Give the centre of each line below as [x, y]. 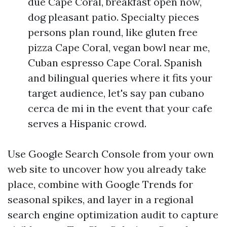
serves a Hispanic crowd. [87, 123]
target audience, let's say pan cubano [116, 93]
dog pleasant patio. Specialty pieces [113, 17]
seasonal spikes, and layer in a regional [101, 199]
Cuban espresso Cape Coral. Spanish [115, 63]
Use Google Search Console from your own [111, 154]
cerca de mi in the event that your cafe [120, 108]
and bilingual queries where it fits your [120, 78]
